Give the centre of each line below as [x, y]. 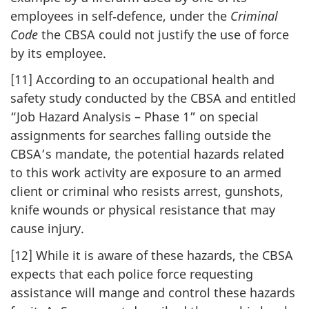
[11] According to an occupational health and [142, 80]
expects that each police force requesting [132, 273]
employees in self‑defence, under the [120, 16]
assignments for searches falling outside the [141, 136]
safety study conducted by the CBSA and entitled [153, 98]
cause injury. [47, 229]
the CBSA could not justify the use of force [163, 34]
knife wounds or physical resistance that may [143, 210]
